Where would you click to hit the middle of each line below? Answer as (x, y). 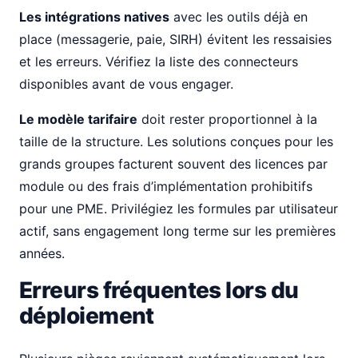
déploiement (87, 316)
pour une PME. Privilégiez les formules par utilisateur (179, 209)
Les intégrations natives (94, 17)
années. (42, 253)
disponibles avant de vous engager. (126, 84)
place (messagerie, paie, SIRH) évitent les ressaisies (175, 39)
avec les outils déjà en (239, 17)
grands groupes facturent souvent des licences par (173, 164)
